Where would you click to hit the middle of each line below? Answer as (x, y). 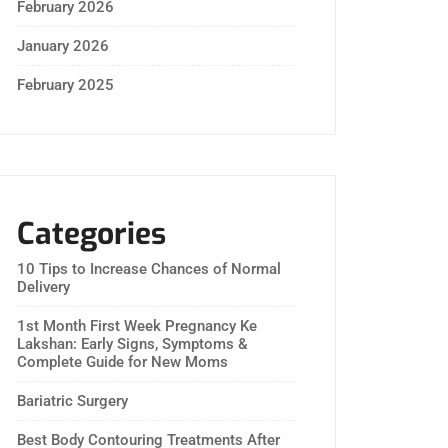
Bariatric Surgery (72, 401)
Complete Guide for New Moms (122, 362)
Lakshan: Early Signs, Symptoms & (132, 344)
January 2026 (63, 46)
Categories (91, 234)
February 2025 (65, 85)
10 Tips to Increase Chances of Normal (149, 269)
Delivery (43, 287)
